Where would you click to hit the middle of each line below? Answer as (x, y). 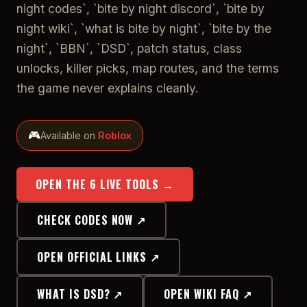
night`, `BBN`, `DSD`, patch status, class (129, 48)
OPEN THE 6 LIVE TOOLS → (105, 184)
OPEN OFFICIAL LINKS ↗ (99, 257)
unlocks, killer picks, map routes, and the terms (148, 68)
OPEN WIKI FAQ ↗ (208, 294)
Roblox (115, 135)
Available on (69, 135)
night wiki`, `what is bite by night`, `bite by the (144, 28)
